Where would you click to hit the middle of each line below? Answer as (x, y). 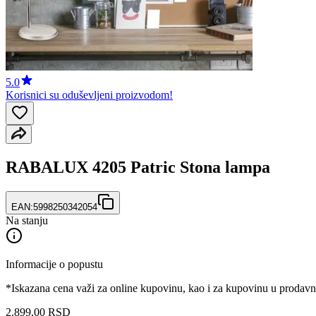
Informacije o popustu (54, 264)
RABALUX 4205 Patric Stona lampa (138, 167)
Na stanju (27, 220)
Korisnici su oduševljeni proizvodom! (89, 95)
